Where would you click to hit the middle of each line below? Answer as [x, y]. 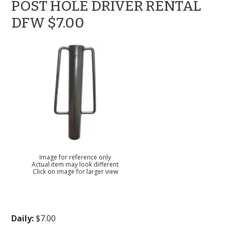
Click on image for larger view [75, 171]
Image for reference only [75, 157]
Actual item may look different [75, 164]
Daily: [23, 218]
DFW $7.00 [48, 23]
